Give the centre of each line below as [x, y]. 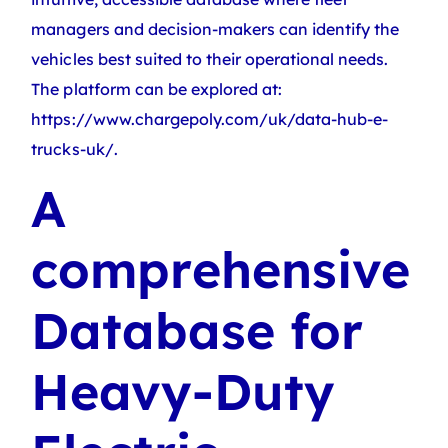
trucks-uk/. [74, 149]
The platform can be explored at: [157, 89]
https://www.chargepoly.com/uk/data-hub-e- [210, 119]
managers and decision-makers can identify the [215, 29]
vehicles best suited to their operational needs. [210, 59]
